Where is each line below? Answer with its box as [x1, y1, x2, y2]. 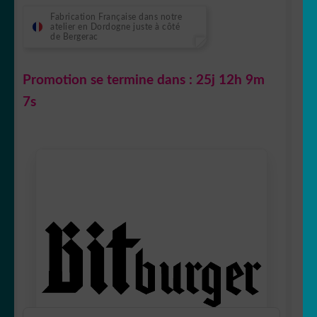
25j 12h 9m [196, 73, 265, 87]
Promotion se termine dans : [23, 73, 196, 87]
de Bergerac [50, 32, 98, 41]
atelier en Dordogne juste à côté [50, 22, 180, 31]
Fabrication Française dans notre [50, 12, 182, 21]
